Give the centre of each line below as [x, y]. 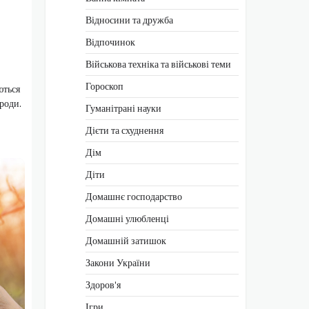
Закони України [118, 262]
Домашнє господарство [134, 196]
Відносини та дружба [129, 20]
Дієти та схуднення [124, 130]
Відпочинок [110, 42]
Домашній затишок [126, 240]
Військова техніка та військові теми [158, 64]
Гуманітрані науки [123, 108]
